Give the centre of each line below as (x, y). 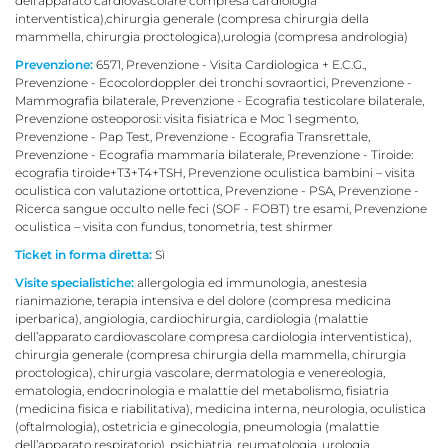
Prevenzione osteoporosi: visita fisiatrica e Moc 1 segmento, (186, 118)
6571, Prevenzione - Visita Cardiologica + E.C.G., (229, 64)
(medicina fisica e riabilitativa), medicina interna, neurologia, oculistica (220, 408)
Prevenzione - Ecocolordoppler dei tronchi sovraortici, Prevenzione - (213, 82)
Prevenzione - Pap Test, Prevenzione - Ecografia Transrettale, (192, 136)
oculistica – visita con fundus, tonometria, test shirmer (174, 226)
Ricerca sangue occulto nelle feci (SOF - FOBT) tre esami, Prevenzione (221, 208)
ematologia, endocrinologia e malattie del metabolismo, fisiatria (202, 390)
